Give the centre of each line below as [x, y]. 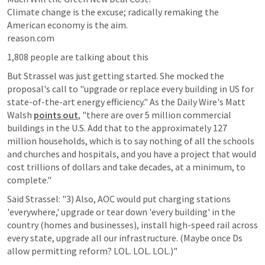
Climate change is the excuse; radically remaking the [113, 12]
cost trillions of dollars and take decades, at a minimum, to [126, 167]
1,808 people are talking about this [78, 56]
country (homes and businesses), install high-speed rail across [132, 224]
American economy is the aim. [67, 25]
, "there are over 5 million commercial [155, 114]
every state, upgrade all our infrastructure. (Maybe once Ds [125, 237]
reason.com [31, 38]
